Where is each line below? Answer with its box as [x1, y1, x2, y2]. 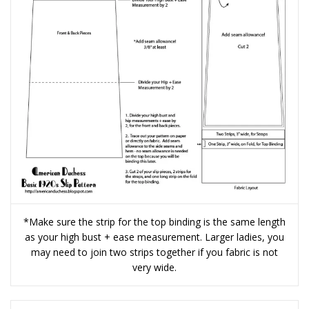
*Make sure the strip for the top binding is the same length [23, 215, 286, 229]
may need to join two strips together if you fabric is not [31, 246, 278, 259]
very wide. [132, 261, 177, 275]
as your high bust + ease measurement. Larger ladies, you [25, 230, 284, 244]
